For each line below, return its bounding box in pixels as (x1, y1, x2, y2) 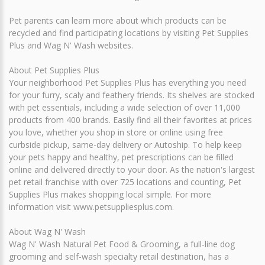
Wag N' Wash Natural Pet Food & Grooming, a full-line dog (9, 238, 235, 250)
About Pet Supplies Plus (9, 64, 99, 76)
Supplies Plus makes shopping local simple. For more (9, 188, 211, 200)
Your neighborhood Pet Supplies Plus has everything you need (9, 76, 246, 88)
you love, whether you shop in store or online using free (9, 126, 223, 138)
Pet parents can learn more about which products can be (9, 14, 227, 26)
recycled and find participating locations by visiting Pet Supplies (9, 27, 248, 38)
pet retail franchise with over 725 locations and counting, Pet (9, 176, 241, 188)
